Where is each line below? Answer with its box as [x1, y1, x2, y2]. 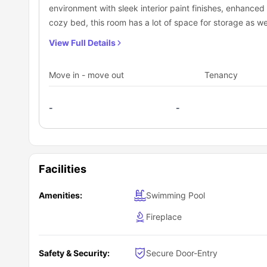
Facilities [39, 162, 86, 175]
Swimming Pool [146, 190, 205, 200]
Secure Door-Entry [146, 247, 218, 258]
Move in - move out [49, 69, 124, 80]
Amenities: [39, 190, 82, 200]
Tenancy [204, 69, 238, 80]
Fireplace [146, 211, 182, 222]
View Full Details [49, 37, 116, 48]
